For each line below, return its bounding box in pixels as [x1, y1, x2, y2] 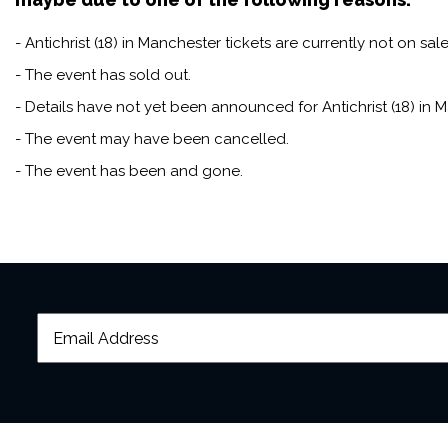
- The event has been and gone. [15, 162, 243, 181]
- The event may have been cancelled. [15, 130, 289, 149]
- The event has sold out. [15, 66, 191, 85]
